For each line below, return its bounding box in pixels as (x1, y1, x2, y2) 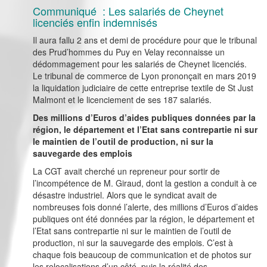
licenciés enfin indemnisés (33, 14, 157, 30)
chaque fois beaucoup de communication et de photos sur (33, 249, 252, 261)
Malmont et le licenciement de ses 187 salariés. (33, 94, 212, 106)
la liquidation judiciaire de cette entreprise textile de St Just (33, 82, 253, 94)
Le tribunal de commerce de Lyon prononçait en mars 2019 (33, 70, 256, 82)
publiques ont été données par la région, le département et (33, 213, 254, 225)
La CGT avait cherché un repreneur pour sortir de (33, 165, 220, 178)
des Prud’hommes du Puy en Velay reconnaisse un (33, 46, 225, 58)
